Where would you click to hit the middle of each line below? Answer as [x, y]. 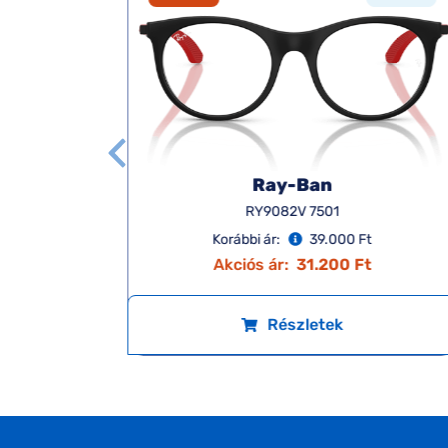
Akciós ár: [250, 265]
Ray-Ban [291, 185]
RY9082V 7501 [291, 212]
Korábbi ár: [246, 240]
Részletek [304, 325]
